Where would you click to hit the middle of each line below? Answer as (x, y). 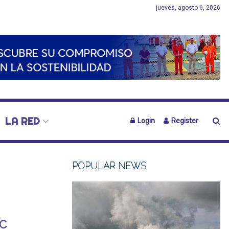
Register (184, 121)
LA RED (22, 121)
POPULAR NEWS (109, 166)
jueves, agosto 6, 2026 (188, 8)
